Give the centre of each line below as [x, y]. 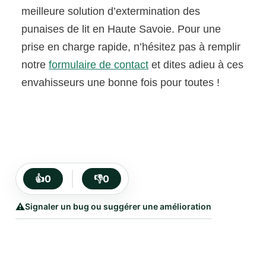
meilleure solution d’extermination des [111, 12]
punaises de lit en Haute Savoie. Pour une [121, 29]
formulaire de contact [99, 65]
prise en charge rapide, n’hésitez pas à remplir [131, 47]
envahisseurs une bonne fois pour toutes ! [121, 83]
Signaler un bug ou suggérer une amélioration [118, 207]
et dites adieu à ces [196, 65]
